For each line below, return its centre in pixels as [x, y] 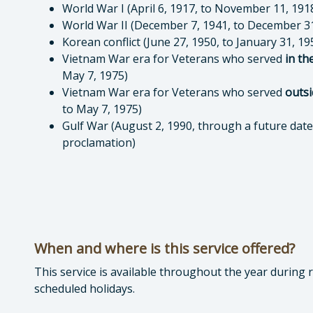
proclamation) [99, 143]
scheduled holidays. [85, 289]
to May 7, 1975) [102, 109]
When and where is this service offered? [165, 248]
